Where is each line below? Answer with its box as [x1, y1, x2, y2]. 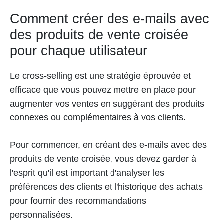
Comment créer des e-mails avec [10, 11, 209, 26]
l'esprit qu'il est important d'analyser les [10, 167, 164, 178]
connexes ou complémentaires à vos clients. [10, 112, 188, 122]
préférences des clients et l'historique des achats [10, 181, 203, 192]
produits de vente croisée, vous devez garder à [10, 153, 196, 164]
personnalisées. [10, 209, 75, 220]
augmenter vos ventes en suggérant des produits [10, 98, 204, 109]
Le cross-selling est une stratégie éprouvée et [10, 70, 191, 81]
